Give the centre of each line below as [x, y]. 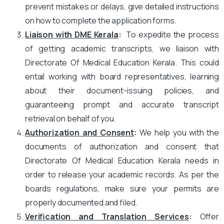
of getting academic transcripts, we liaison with [122, 48]
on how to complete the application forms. [101, 20]
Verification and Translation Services [107, 216]
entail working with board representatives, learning [122, 76]
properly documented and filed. [81, 202]
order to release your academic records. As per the [122, 174]
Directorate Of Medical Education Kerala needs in [122, 160]
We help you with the [178, 132]
